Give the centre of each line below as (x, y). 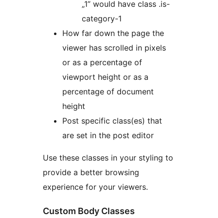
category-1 (102, 19)
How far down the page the (113, 33)
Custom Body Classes (89, 211)
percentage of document (108, 92)
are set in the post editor (108, 136)
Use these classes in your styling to (108, 158)
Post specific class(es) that (112, 121)
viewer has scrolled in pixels (114, 48)
